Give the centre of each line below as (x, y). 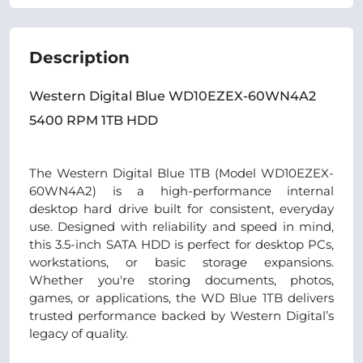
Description (79, 58)
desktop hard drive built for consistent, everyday (181, 209)
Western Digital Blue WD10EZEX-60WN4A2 (173, 96)
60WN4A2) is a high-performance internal (181, 191)
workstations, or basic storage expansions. (181, 262)
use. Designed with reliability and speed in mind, (181, 226)
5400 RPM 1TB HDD (94, 120)
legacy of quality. (79, 333)
